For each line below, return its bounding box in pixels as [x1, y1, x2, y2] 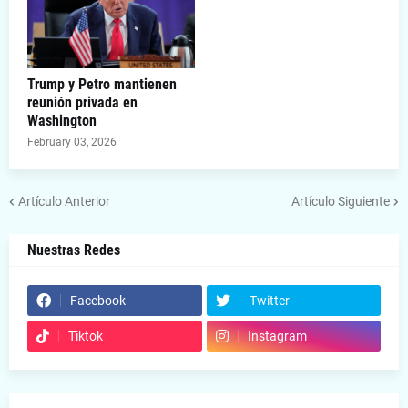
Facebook [70, 293, 126, 309]
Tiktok [68, 329, 103, 344]
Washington [27, 112, 97, 130]
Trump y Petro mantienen [27, 76, 177, 94]
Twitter [249, 293, 290, 309]
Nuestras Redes [27, 241, 120, 260]
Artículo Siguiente [291, 193, 390, 209]
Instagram [247, 329, 307, 344]
